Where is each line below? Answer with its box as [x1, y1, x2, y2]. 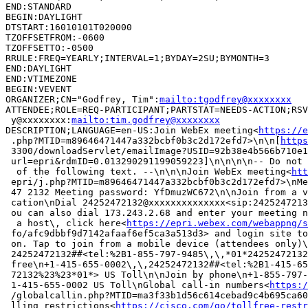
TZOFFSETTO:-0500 [5, 42, 93, 53]
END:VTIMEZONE [5, 73, 77, 84]
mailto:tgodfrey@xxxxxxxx [159, 93, 291, 104]
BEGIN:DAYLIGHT [5, 11, 82, 22]
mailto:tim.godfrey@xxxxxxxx [71, 114, 220, 125]
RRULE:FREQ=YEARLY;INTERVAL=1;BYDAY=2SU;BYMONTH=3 [5, 52, 269, 63]
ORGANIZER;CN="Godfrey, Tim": [5, 93, 159, 104]
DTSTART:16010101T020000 [5, 21, 132, 32]
